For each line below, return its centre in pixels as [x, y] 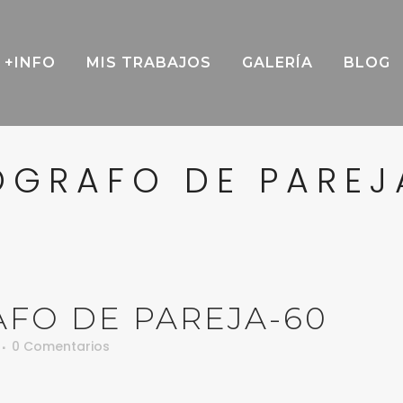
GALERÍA [278, 63]
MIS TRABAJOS [149, 63]
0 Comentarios [61, 346]
